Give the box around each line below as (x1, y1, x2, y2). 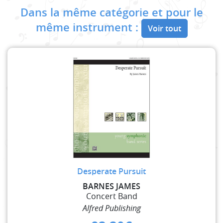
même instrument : (35, 19, 141, 35)
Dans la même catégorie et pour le (20, 4, 203, 20)
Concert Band (86, 190, 137, 202)
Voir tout (147, 22, 181, 34)
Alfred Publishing (82, 202, 141, 214)
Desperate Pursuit (77, 165, 146, 177)
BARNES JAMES (83, 180, 140, 192)
